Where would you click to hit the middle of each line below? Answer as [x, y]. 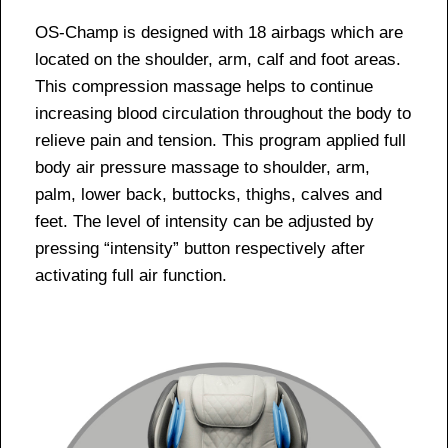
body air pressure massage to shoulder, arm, [202, 168]
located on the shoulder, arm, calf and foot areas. [218, 60]
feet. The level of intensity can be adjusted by [204, 222]
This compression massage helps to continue [204, 87]
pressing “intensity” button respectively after [200, 249]
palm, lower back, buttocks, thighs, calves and [208, 195]
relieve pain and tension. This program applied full [220, 141]
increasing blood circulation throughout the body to [223, 114]
